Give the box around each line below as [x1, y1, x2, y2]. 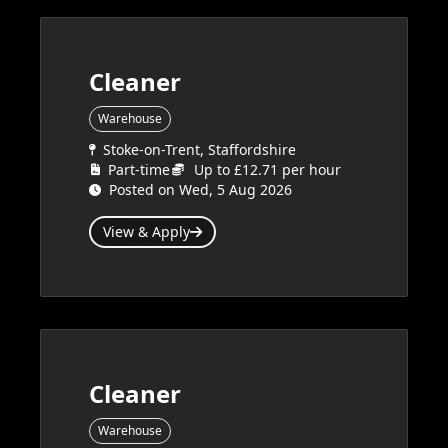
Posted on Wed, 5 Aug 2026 [109, 180, 292, 199]
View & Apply [103, 222, 190, 241]
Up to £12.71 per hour [194, 160, 341, 179]
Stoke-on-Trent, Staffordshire [103, 140, 296, 159]
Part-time [108, 160, 170, 179]
